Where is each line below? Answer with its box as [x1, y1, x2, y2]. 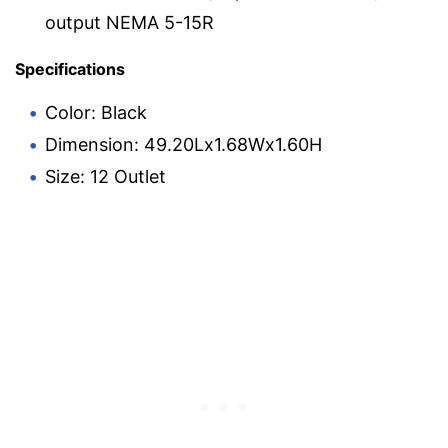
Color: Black [45, 102, 147, 124]
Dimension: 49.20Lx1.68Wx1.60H [45, 134, 322, 156]
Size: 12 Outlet [45, 166, 166, 188]
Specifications [15, 59, 125, 80]
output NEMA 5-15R [45, 12, 214, 33]
